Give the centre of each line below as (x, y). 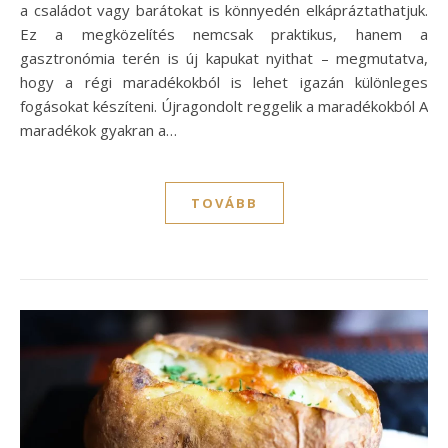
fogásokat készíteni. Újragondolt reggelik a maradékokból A (224, 106)
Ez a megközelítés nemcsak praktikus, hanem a (224, 34)
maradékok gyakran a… (98, 130)
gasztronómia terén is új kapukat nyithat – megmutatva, (224, 58)
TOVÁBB (224, 203)
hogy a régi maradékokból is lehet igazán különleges (224, 82)
